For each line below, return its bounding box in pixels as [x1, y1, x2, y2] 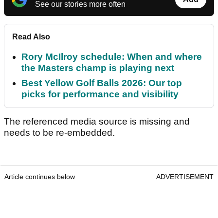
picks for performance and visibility [21, 89, 179, 100]
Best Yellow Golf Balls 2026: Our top [21, 78, 182, 89]
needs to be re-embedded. [4, 127, 115, 138]
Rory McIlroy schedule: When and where [21, 52, 202, 62]
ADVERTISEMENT [156, 173, 214, 181]
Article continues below [4, 173, 75, 181]
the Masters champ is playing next [21, 63, 174, 73]
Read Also [12, 33, 50, 41]
